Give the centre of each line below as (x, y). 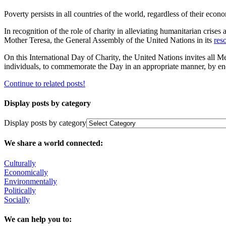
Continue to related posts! (45, 83)
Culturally (20, 163)
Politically (20, 190)
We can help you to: (38, 219)
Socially (17, 199)
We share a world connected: (53, 143)
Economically (26, 172)
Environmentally (31, 181)
